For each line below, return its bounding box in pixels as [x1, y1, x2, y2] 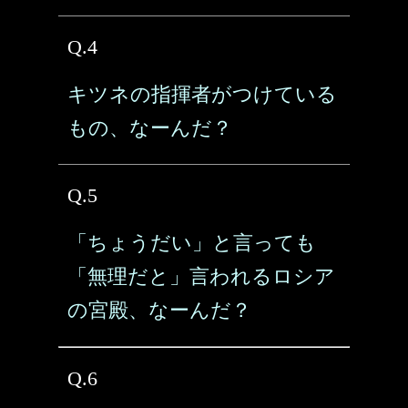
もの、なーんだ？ [67, 117, 232, 139]
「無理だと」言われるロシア [67, 265, 335, 288]
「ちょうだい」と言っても [67, 231, 316, 254]
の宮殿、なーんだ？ [67, 299, 251, 321]
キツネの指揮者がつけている [67, 83, 337, 106]
